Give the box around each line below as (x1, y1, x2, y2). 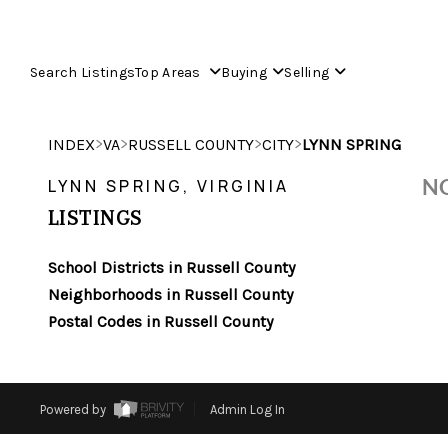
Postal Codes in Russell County (48, 312, 273, 331)
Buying (221, 63, 267, 81)
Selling (284, 63, 330, 81)
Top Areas (135, 63, 205, 81)
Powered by (39, 402, 109, 418)
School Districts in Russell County (48, 258, 295, 277)
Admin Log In (209, 402, 285, 418)
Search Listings (30, 63, 136, 81)
